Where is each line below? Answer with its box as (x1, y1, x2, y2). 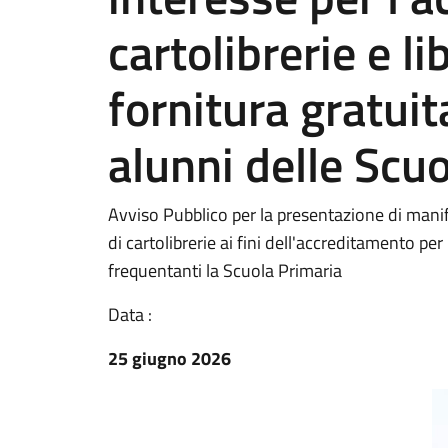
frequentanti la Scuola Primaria (108, 257, 342, 284)
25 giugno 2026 (108, 345, 231, 372)
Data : (108, 301, 152, 328)
